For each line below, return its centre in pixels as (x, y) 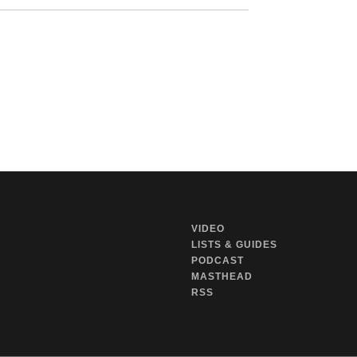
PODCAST (218, 260)
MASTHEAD (222, 276)
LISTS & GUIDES (234, 244)
